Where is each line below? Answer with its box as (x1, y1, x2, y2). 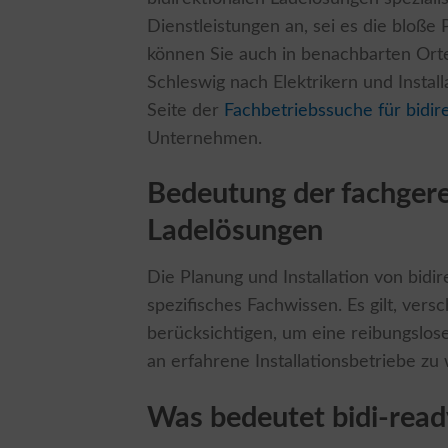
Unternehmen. (147, 129, 262, 147)
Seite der (147, 101, 224, 119)
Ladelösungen (147, 217, 323, 247)
